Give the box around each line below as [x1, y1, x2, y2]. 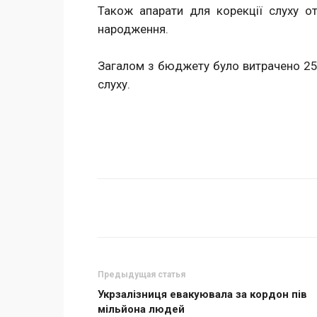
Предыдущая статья [98, 270, 185, 279]
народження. [98, 22, 168, 36]
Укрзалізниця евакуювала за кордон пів [98, 288, 307, 301]
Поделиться [133, 203, 186, 214]
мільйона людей [98, 303, 185, 316]
